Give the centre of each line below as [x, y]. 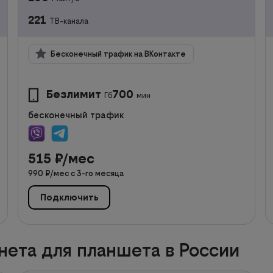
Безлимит [74, 94]
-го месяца [103, 173]
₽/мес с [61, 173]
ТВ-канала [69, 21]
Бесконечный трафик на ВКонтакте [119, 54]
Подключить [69, 197]
